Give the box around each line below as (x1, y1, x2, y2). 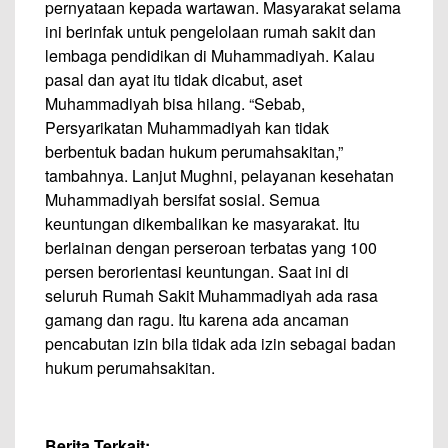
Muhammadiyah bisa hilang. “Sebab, (45, 92, 305, 115)
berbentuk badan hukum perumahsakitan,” (45, 140, 343, 163)
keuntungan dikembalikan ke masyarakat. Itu (45, 212, 360, 235)
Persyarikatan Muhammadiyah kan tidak (45, 116, 329, 139)
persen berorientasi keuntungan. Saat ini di (45, 260, 349, 283)
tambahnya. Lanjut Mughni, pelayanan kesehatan (45, 164, 394, 187)
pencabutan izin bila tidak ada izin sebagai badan (45, 332, 396, 355)
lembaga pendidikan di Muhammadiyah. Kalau (45, 44, 375, 67)
